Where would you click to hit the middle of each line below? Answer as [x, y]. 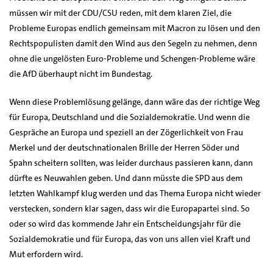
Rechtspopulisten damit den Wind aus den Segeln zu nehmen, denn [133, 43]
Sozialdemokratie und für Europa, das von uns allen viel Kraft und [130, 239]
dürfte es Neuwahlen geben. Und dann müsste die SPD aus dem [126, 178]
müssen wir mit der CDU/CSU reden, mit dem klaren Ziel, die [120, 12]
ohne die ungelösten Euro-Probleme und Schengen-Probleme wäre [132, 58]
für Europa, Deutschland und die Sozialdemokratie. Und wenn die [129, 117]
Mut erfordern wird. [46, 254]
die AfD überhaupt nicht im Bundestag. [81, 73]
